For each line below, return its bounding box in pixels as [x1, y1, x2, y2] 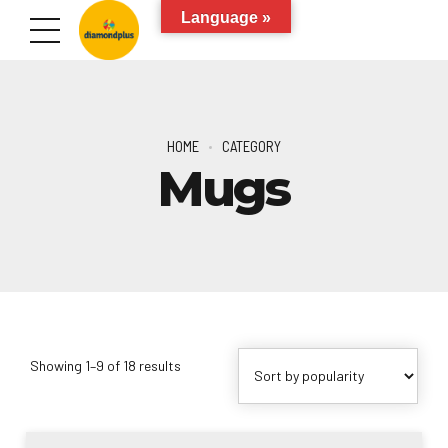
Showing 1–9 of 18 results [30, 356, 181, 374]
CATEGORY [222, 136, 281, 155]
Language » [181, 9, 271, 26]
